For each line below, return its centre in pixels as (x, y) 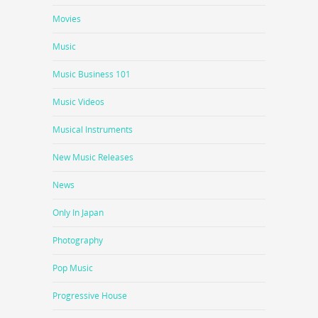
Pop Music (73, 268)
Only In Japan (78, 213)
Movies (67, 19)
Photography (78, 241)
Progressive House (90, 296)
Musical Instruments (93, 130)
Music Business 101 (92, 75)
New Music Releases (93, 158)
